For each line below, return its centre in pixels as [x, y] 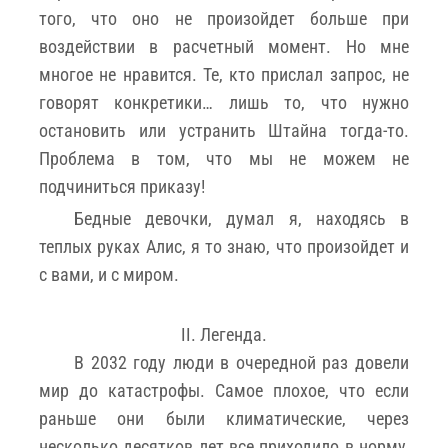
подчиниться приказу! [122, 186]
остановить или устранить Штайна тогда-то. [224, 130]
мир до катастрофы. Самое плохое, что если [224, 390]
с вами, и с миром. [109, 274]
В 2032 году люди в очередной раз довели [241, 362]
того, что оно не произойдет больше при [224, 18]
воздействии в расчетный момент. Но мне [224, 46]
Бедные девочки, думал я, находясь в [241, 218]
